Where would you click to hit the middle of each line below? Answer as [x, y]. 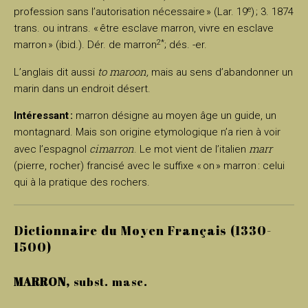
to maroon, [123, 72]
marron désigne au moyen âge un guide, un [175, 116]
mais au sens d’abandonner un [221, 73]
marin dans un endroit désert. [82, 89]
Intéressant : [43, 116]
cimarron [112, 149]
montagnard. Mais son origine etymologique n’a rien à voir [147, 132]
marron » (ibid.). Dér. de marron [85, 45]
